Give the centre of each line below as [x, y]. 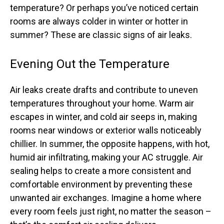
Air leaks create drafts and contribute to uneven [104, 90]
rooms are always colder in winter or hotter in [99, 21]
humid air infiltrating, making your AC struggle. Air [106, 157]
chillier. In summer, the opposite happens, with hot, [110, 144]
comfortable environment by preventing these [101, 184]
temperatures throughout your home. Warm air [102, 103]
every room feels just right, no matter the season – [111, 211]
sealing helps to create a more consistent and [100, 171]
